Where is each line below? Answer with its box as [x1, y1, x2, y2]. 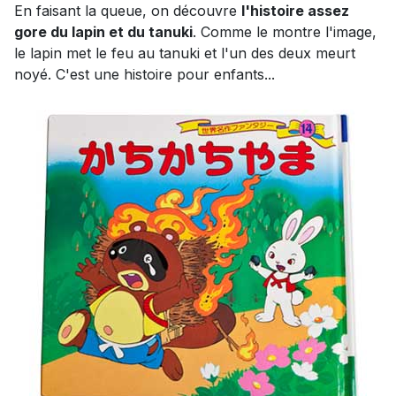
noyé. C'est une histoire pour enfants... [14, 65, 275, 83]
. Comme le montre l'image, [193, 22, 377, 41]
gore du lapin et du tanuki [14, 22, 193, 41]
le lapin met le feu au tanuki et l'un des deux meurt [14, 43, 355, 62]
